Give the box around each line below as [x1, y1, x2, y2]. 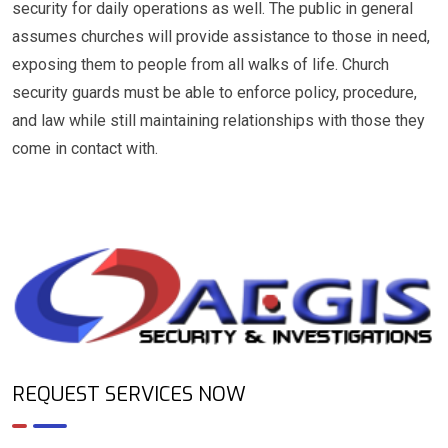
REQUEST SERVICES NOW [12, 381, 246, 408]
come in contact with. [12, 139, 158, 158]
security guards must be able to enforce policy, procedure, [12, 83, 417, 102]
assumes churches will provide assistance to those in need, [12, 27, 430, 46]
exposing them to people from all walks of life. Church [12, 55, 389, 74]
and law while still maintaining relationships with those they [12, 111, 425, 130]
